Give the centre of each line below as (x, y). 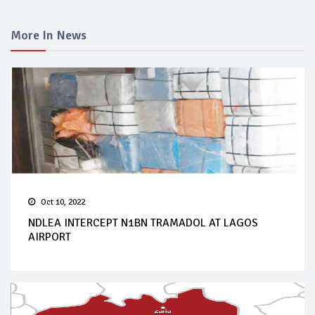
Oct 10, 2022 (63, 202)
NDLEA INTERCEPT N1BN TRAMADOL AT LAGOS (143, 223)
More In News (49, 35)
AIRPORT (50, 237)
